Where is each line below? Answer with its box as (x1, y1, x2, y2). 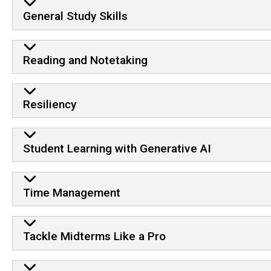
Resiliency (22, 97, 76, 112)
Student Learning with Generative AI (22, 141, 211, 155)
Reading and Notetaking (22, 53, 148, 68)
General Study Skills (22, 9, 128, 24)
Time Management (22, 185, 120, 200)
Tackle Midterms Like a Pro (22, 229, 166, 244)
